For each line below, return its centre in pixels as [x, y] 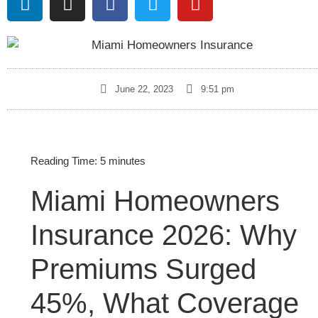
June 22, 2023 [144, 89]
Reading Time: [65, 161]
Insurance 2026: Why [164, 235]
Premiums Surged [143, 269]
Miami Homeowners [155, 201]
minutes [127, 161]
